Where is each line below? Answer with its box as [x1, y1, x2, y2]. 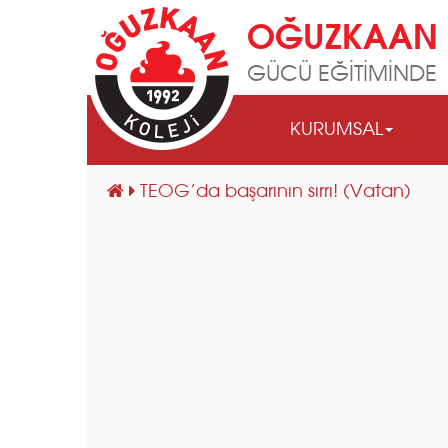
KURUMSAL [290, 121, 383, 139]
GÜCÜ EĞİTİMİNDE [247, 65, 437, 86]
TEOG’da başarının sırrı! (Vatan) [140, 183, 411, 201]
